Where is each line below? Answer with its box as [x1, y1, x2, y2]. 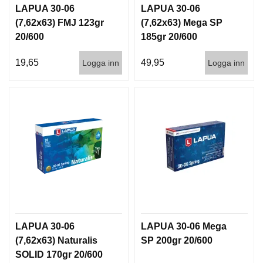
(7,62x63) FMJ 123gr [15, 17, 104, 28]
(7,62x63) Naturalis [15, 235, 97, 245]
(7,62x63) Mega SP [141, 17, 222, 28]
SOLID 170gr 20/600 [15, 249, 103, 259]
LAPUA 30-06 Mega [141, 221, 227, 231]
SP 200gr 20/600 [141, 235, 213, 245]
